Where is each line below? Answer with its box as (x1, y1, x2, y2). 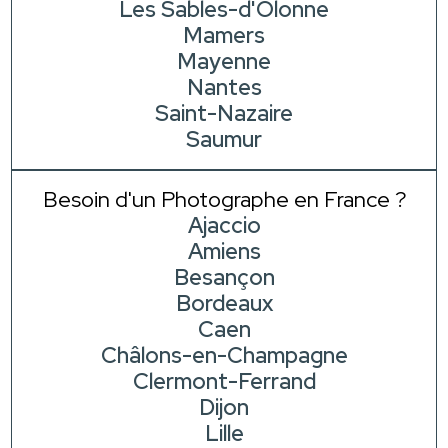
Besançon (173, 263, 275, 293)
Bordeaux (175, 289, 273, 319)
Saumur (186, 125, 262, 155)
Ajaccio (187, 211, 261, 241)
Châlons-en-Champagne (100, 341, 348, 371)
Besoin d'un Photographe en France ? (42, 185, 406, 215)
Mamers (183, 21, 265, 51)
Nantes (186, 73, 262, 103)
